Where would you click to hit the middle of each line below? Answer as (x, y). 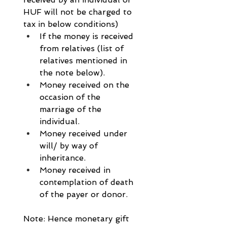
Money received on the (86, 85)
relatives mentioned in (85, 61)
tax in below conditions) (71, 24)
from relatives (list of (83, 49)
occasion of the (71, 97)
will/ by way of (70, 146)
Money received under (85, 134)
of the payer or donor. (84, 195)
